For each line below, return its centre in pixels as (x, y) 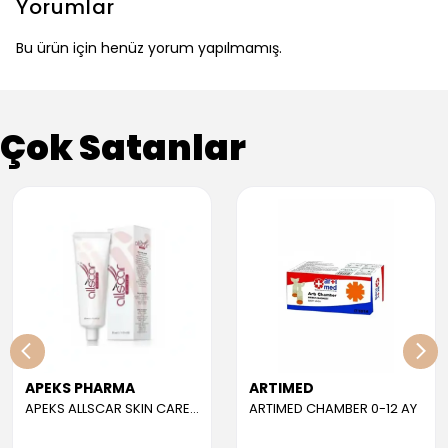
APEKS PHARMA (80, 388)
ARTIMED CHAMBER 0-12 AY (333, 408)
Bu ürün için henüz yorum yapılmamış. (149, 48)
